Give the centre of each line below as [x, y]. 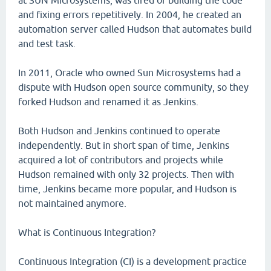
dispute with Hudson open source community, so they [133, 87]
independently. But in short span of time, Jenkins [124, 145]
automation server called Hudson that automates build [135, 29]
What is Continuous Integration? [87, 232]
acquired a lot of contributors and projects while [121, 160]
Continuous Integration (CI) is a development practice [132, 261]
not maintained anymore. [72, 203]
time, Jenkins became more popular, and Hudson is [127, 189]
